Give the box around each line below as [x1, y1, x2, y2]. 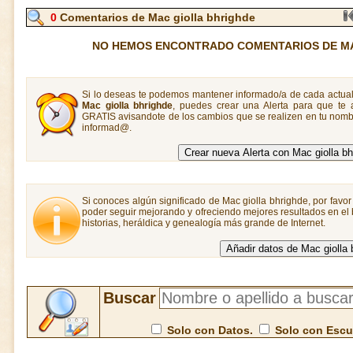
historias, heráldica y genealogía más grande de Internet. [82, 217, 325, 229]
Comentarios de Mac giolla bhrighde [57, 11, 255, 24]
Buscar [102, 289, 156, 307]
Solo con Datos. [163, 324, 256, 336]
